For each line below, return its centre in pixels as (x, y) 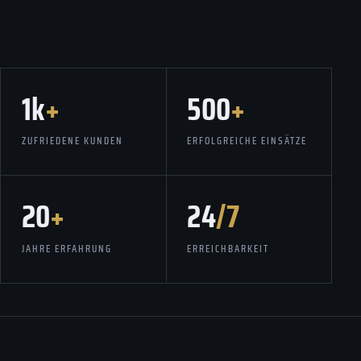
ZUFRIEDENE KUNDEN (72, 141)
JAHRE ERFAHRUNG (66, 248)
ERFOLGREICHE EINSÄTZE (247, 141)
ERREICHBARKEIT (228, 248)
